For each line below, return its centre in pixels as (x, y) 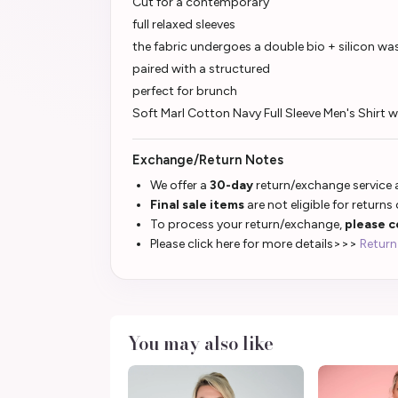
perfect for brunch (185, 91)
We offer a (180, 185)
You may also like (201, 343)
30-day (233, 185)
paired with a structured (201, 68)
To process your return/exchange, (247, 224)
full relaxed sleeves (184, 24)
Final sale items (197, 204)
